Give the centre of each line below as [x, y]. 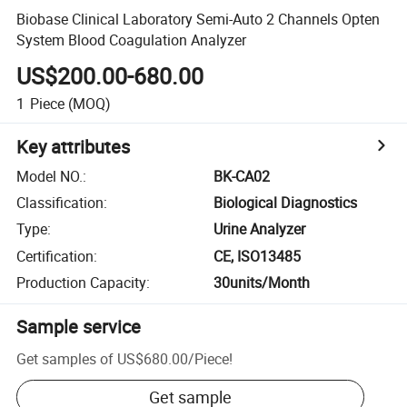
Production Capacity [82, 283]
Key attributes [74, 146]
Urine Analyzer [260, 229]
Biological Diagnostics [286, 203]
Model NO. [50, 176]
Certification [55, 256]
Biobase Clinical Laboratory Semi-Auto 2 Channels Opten [199, 19]
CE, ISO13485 [258, 256]
